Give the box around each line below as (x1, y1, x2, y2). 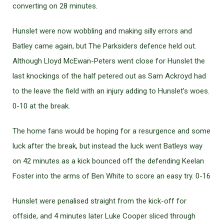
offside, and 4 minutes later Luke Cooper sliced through (12, 211, 195, 220)
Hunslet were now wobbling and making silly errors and (12, 26, 192, 35)
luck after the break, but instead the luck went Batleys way (12, 141, 202, 150)
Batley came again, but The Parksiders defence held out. (12, 41, 196, 50)
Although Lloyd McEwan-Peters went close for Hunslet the (12, 56, 205, 65)
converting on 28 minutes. (12, 1, 97, 10)
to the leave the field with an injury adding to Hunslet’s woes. (12, 86, 209, 95)
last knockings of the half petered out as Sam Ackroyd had (12, 71, 206, 80)
